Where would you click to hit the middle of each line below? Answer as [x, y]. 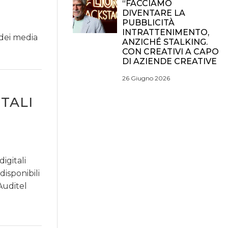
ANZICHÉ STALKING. [165, 42]
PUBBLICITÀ [148, 23]
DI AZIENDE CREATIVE [169, 61]
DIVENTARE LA [154, 13]
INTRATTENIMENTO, [166, 32]
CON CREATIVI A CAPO [170, 52]
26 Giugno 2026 [146, 78]
